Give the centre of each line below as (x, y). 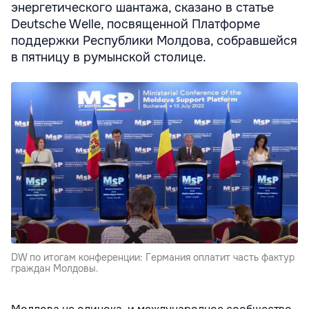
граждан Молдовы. (55, 268)
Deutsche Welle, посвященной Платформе (136, 24)
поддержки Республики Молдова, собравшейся (154, 40)
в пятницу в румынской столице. (109, 57)
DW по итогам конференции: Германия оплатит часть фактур (153, 257)
